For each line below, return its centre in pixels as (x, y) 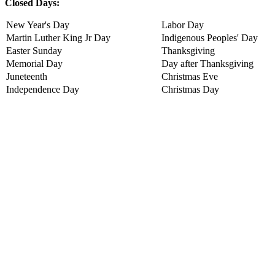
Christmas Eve (190, 76)
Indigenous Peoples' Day (212, 37)
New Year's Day (38, 25)
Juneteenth (27, 76)
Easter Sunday (34, 50)
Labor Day (183, 25)
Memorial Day (34, 63)
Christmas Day (190, 89)
